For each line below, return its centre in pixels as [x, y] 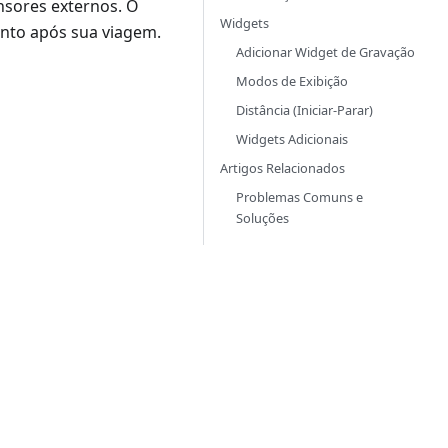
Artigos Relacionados [282, 168]
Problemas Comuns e [299, 197]
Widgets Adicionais [292, 139]
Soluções [262, 218]
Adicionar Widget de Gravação [325, 52]
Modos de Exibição [292, 81]
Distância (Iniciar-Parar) [304, 110]
